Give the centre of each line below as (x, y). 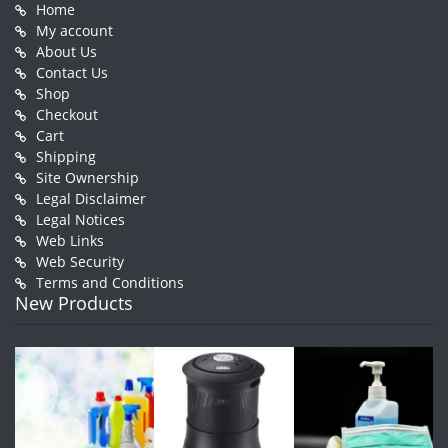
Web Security (80, 261)
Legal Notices (80, 219)
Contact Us (72, 72)
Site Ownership (87, 177)
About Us (66, 51)
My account (74, 30)
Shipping (66, 156)
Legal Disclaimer (91, 198)
